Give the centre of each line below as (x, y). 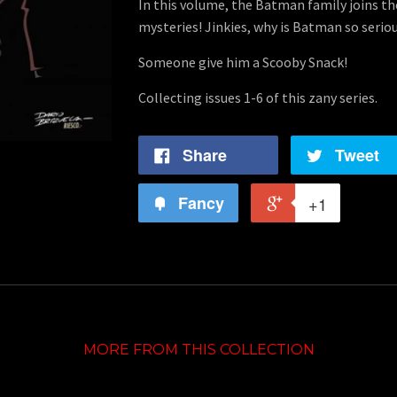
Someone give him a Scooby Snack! (242, 62)
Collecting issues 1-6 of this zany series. (257, 97)
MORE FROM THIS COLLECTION (198, 350)
